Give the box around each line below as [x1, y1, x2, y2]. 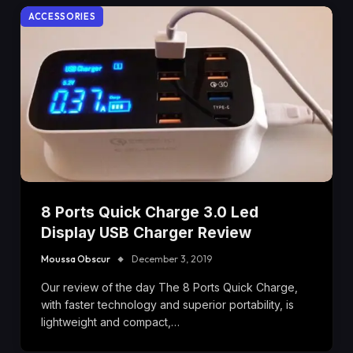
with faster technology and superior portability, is [41, 297, 294, 311]
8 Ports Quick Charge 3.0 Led [41, 203, 258, 221]
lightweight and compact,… [41, 314, 180, 329]
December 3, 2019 [132, 252, 212, 265]
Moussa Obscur [41, 252, 110, 265]
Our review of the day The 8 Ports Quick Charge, [41, 280, 298, 294]
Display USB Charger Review [41, 223, 251, 242]
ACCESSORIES [28, 10, 96, 22]
